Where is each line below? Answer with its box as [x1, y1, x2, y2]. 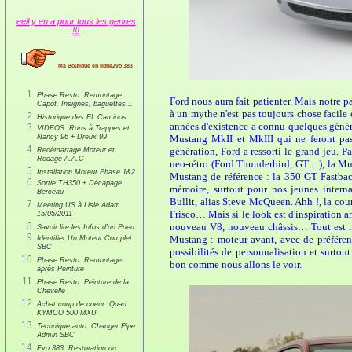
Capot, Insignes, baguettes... [37, 99, 133, 111]
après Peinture [37, 264, 84, 276]
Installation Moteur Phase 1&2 [37, 167, 135, 176]
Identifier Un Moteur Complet [37, 233, 132, 242]
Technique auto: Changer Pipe [37, 321, 135, 330]
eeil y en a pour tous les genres [16, 16, 136, 27]
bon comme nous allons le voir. [170, 258, 302, 270]
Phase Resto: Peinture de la [37, 277, 129, 286]
